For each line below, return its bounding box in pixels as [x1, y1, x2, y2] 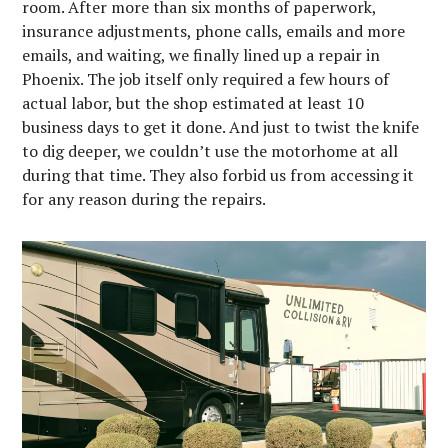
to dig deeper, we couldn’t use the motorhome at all [22, 140, 399, 163]
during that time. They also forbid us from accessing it [22, 164, 415, 187]
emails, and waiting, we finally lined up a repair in [22, 44, 381, 67]
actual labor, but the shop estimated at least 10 [22, 92, 365, 115]
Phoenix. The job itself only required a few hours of [22, 68, 390, 91]
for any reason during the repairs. [22, 188, 267, 211]
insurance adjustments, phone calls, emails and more [22, 20, 406, 43]
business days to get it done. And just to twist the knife [22, 116, 420, 139]
